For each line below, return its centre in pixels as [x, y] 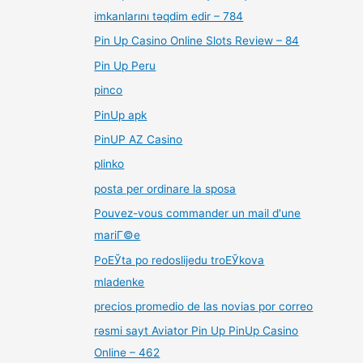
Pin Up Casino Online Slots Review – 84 [197, 41]
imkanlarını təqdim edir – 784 [169, 16]
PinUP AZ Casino [139, 139]
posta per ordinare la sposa [165, 188]
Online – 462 [127, 353]
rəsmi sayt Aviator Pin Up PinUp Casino [196, 331]
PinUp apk [121, 115]
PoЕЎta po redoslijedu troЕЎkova [179, 260]
